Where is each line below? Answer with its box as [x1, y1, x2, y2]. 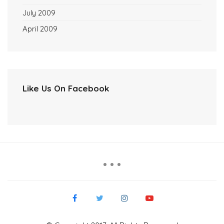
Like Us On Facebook [22, 83, 109, 94]
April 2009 [22, 24, 57, 34]
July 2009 [22, 8, 55, 18]
